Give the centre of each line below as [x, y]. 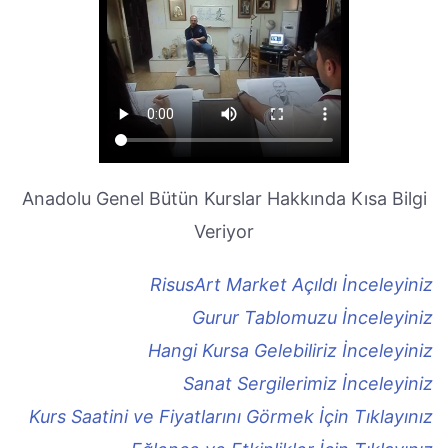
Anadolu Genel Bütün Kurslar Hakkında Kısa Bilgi [224, 198]
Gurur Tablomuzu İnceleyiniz [312, 317]
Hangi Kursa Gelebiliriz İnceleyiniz [290, 350]
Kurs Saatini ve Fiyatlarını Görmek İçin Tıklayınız [231, 416]
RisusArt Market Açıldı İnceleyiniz [291, 284]
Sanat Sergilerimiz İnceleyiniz [308, 383]
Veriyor [224, 231]
